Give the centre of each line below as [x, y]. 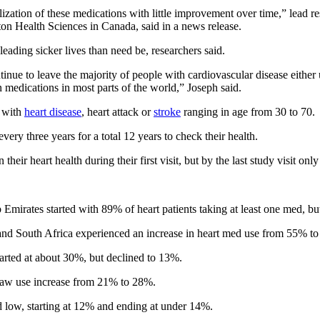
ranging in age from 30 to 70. [248, 111]
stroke [167, 111]
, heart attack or [117, 111]
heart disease [53, 111]
